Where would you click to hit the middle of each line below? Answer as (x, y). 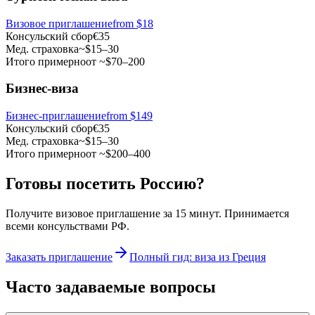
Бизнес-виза (42, 89)
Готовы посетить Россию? (105, 183)
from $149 (129, 116)
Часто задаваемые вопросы (111, 287)
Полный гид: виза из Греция (198, 257)
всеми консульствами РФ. (67, 226)
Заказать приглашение (59, 257)
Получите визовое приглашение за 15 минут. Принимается (147, 213)
